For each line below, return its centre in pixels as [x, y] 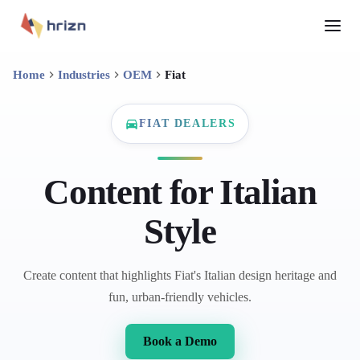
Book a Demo [180, 341]
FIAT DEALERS [187, 123]
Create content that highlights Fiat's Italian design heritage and [180, 275]
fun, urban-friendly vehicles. [180, 297]
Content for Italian [180, 192]
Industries [84, 74]
